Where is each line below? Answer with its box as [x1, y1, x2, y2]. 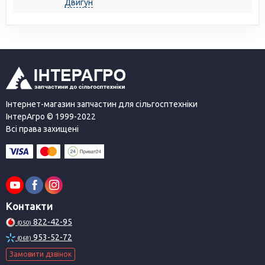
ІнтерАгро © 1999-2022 [6, 112, 96, 122]
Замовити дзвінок [9, 250, 72, 258]
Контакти [6, 201, 53, 212]
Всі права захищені [6, 124, 79, 134]
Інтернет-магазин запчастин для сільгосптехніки [6, 99, 198, 109]
